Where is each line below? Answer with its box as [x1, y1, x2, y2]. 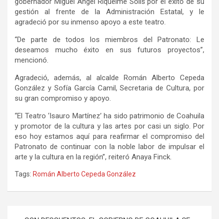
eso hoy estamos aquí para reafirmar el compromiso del [15, 132, 204, 141]
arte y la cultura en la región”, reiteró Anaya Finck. [15, 153, 172, 162]
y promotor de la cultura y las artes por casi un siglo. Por [15, 122, 204, 131]
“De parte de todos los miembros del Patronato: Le [15, 35, 204, 44]
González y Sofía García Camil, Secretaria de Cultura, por [15, 84, 204, 93]
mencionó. [15, 56, 48, 65]
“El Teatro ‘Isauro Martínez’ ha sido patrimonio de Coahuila [15, 111, 204, 121]
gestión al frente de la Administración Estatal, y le [15, 7, 204, 17]
